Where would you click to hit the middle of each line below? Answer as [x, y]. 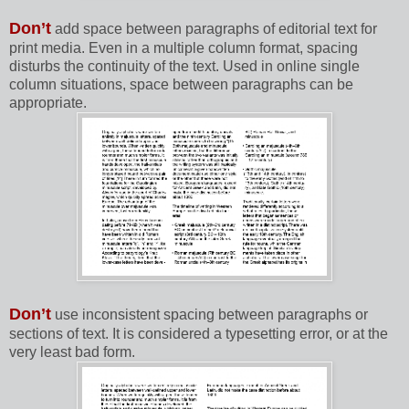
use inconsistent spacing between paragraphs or [211, 315]
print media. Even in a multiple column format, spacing [184, 48]
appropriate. [48, 103]
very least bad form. [72, 352]
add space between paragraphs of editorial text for [216, 29]
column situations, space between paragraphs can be [181, 85]
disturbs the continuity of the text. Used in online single [184, 67]
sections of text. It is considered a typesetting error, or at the [199, 334]
